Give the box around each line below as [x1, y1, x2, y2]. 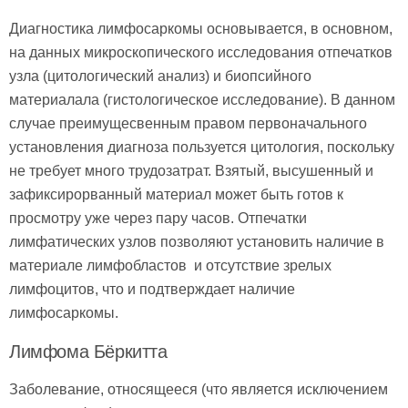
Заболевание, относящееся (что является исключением [9, 382, 388, 398]
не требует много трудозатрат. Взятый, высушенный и [9, 163, 373, 179]
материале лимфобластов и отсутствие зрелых [9, 258, 331, 274]
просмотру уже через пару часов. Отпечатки [9, 210, 307, 227]
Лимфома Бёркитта [9, 342, 168, 362]
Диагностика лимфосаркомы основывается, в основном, [9, 21, 393, 37]
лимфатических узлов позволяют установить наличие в [9, 234, 384, 250]
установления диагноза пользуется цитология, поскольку [9, 139, 394, 156]
